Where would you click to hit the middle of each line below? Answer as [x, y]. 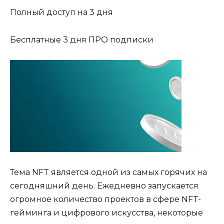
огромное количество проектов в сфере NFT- [105, 199]
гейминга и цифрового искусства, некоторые [106, 212]
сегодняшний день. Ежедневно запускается [104, 185]
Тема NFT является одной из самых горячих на [108, 172]
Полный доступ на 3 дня [61, 12]
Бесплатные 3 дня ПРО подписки [82, 39]
